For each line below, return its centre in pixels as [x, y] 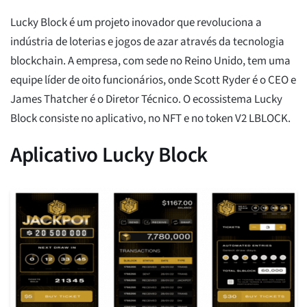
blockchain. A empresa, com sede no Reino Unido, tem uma [150, 61]
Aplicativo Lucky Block [109, 155]
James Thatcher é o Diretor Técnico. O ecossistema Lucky [146, 100]
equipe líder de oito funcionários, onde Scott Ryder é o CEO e [153, 81]
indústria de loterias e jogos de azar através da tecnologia [147, 42]
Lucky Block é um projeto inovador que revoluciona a [136, 23]
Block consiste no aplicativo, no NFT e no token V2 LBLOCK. [150, 119]
